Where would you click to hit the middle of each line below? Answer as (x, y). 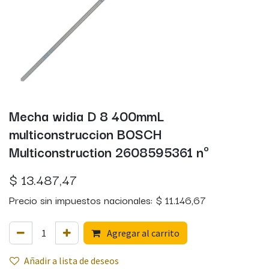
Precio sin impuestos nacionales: (82, 199)
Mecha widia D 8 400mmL (86, 115)
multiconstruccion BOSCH (85, 133)
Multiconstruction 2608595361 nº (109, 151)
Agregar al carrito (142, 233)
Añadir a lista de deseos (71, 260)
